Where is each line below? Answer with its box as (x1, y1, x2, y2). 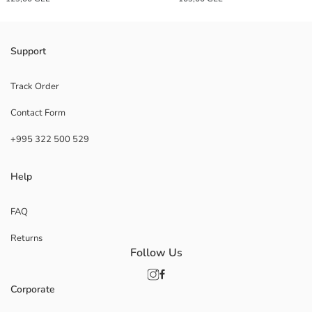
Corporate (10, 283, 55, 297)
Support (10, 45, 46, 58)
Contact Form (10, 107, 65, 120)
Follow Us (130, 244, 182, 260)
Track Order (10, 80, 59, 93)
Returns (10, 232, 42, 245)
